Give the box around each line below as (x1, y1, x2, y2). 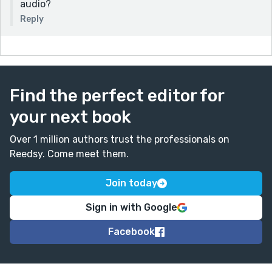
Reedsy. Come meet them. (10, 148, 129, 160)
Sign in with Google (85, 201, 177, 213)
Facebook (107, 225, 155, 237)
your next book (10, 106, 131, 127)
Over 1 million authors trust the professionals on (10, 133, 229, 145)
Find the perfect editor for (10, 85, 224, 106)
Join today (105, 177, 157, 189)
